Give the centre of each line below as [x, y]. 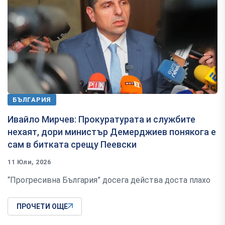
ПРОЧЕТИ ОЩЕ [42, 206]
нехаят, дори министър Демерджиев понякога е [112, 132]
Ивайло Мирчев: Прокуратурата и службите [101, 119]
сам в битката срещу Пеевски [72, 144]
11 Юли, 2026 [29, 162]
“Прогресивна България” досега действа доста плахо [109, 180]
